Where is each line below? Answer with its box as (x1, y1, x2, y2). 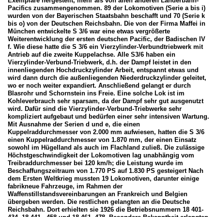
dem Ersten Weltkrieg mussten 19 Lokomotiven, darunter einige (8, 175, 199, 183)
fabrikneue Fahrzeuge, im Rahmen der (8, 183, 123, 190)
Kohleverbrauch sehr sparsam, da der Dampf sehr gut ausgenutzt (8, 97, 203, 105)
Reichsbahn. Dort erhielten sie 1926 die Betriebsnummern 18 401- (8, 206, 203, 214)
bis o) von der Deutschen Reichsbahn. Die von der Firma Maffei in (8, 20, 205, 28)
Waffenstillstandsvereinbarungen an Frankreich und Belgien (8, 190, 187, 198)
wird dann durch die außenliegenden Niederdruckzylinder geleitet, (8, 74, 206, 82)
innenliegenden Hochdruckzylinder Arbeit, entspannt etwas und (8, 66, 199, 74)
